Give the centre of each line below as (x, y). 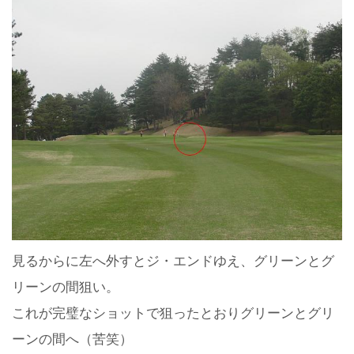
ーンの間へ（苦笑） (72, 339)
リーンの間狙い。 (66, 287)
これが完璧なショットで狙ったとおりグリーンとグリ (173, 313)
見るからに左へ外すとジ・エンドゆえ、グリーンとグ (173, 261)
